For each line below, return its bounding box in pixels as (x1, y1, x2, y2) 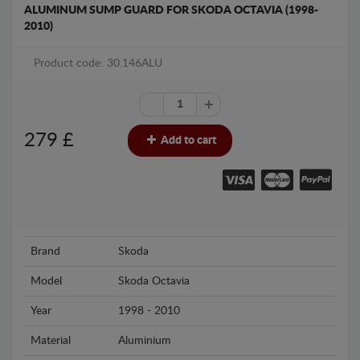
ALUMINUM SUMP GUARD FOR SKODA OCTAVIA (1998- (24, 5, 318, 16)
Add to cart (158, 135, 216, 146)
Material (31, 335, 71, 347)
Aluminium (118, 335, 171, 347)
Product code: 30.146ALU (34, 58, 162, 69)
